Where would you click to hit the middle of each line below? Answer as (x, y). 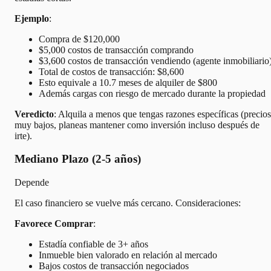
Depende (32, 183)
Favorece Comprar (54, 224)
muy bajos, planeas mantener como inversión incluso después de (137, 125)
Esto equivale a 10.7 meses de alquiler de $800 (128, 82)
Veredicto (34, 114)
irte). (23, 135)
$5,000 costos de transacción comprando (116, 50)
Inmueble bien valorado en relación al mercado (128, 255)
